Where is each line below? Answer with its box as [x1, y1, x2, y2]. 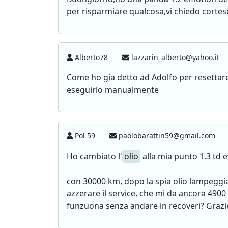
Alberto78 [73, 52, 110, 62]
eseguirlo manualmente [67, 84, 159, 95]
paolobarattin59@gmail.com [117, 131, 218, 140]
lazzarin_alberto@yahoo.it [129, 52, 222, 62]
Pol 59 [73, 131, 98, 140]
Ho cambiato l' [67, 151, 122, 162]
